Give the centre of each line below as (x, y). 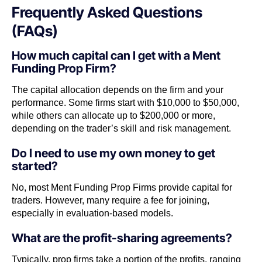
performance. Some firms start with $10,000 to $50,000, (125, 102)
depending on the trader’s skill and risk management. (121, 128)
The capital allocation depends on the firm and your (118, 89)
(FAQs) (35, 31)
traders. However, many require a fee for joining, (111, 200)
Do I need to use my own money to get (113, 153)
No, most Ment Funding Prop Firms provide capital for (122, 187)
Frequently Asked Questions (107, 12)
